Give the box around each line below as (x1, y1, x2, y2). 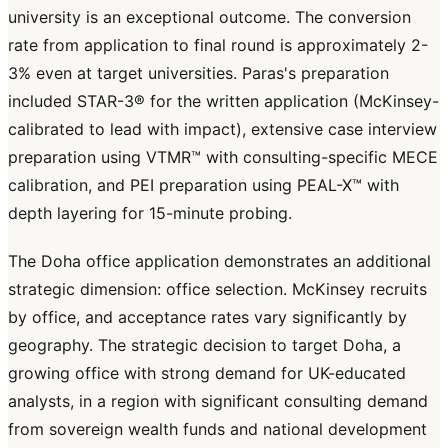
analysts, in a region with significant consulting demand (8, 391, 428, 412)
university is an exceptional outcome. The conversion (8, 7, 411, 28)
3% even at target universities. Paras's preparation (8, 63, 389, 84)
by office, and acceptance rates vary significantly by (8, 307, 407, 328)
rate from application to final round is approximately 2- (8, 35, 428, 56)
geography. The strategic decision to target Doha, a (8, 335, 401, 356)
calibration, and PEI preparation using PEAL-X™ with (8, 175, 399, 196)
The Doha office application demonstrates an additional (8, 251, 431, 272)
